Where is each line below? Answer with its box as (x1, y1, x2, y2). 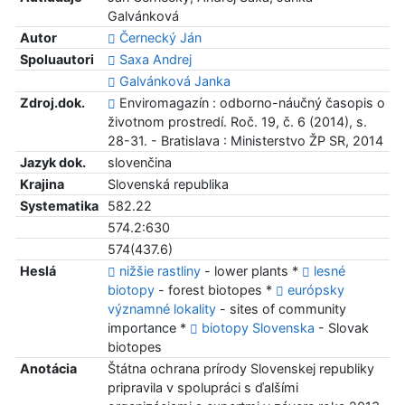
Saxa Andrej (118, 52, 192, 68)
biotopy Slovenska (201, 320, 315, 336)
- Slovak (314, 320, 369, 336)
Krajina (19, 176, 64, 193)
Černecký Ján (118, 30, 202, 46)
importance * (107, 320, 190, 336)
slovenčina (107, 155, 172, 171)
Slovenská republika (107, 176, 229, 193)
